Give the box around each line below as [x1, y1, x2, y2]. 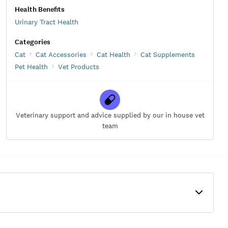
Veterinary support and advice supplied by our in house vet [15, 110, 205, 120]
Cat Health [97, 49, 130, 59]
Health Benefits [15, 4, 65, 14]
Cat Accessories [36, 49, 87, 59]
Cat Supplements [140, 49, 195, 59]
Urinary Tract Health [15, 17, 78, 26]
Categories [15, 37, 50, 47]
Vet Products [58, 62, 99, 71]
